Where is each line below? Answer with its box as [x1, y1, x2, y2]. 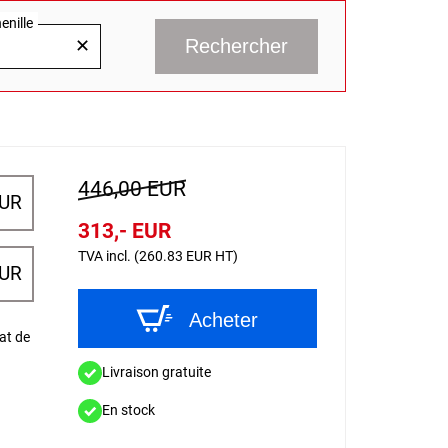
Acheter [189, 309, 259, 331]
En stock [101, 402, 155, 418]
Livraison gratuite [101, 364, 211, 380]
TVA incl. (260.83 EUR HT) [77, 248, 238, 264]
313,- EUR [77, 219, 171, 243]
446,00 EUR [77, 177, 186, 201]
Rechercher [184, 34, 288, 57]
